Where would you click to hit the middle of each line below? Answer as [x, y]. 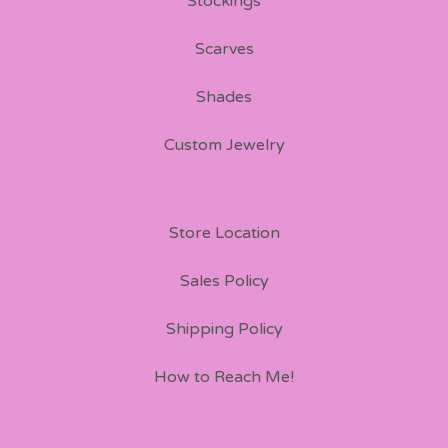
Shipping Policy [224, 329]
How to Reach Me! [224, 377]
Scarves [224, 49]
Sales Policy [224, 281]
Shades [224, 97]
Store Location [224, 233]
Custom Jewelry [224, 145]
